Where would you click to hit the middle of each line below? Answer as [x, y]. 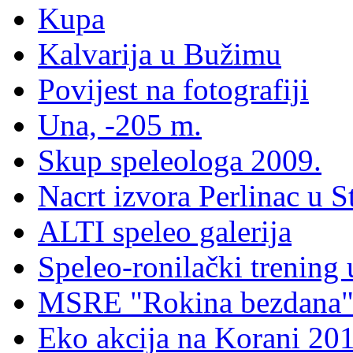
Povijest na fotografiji [173, 90]
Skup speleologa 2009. [180, 161]
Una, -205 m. [120, 125]
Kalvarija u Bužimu [160, 54]
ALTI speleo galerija [165, 232]
